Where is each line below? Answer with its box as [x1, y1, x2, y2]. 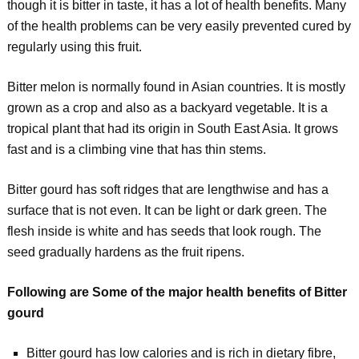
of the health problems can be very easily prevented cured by [6, 19, 351, 33]
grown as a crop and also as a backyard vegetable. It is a [6, 101, 328, 115]
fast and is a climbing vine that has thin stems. [6, 143, 266, 156]
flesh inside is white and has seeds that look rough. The [6, 224, 321, 238]
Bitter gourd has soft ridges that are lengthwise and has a [6, 183, 329, 196]
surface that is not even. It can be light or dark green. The [6, 204, 327, 217]
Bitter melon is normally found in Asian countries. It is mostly [6, 80, 345, 94]
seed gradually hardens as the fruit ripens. [6, 245, 244, 259]
